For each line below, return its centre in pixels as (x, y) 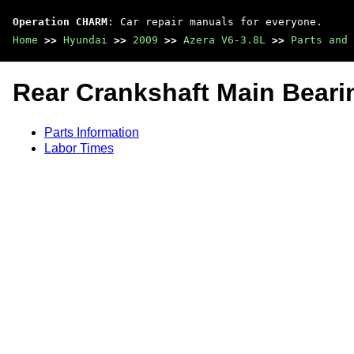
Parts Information (92, 132)
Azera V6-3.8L (224, 40)
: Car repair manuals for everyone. (215, 22)
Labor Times (79, 148)
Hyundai (85, 40)
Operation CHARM (60, 22)
